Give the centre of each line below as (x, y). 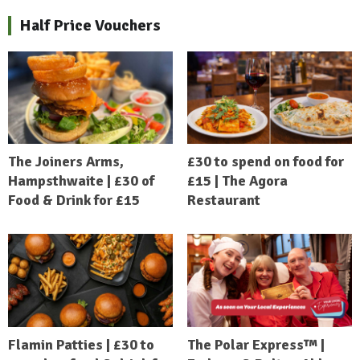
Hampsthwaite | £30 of (81, 181)
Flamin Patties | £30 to (81, 344)
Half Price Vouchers (90, 25)
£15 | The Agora (237, 181)
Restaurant (223, 200)
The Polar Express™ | (256, 344)
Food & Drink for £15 (74, 200)
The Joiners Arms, (66, 162)
